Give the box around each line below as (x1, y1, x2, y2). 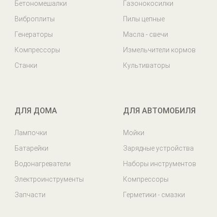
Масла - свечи (123, 31, 168, 38)
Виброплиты (15, 15, 55, 23)
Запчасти (15, 191, 46, 199)
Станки (15, 62, 37, 69)
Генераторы (15, 31, 53, 38)
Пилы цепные (123, 15, 165, 23)
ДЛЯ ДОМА (15, 106, 57, 115)
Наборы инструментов (123, 160, 196, 168)
